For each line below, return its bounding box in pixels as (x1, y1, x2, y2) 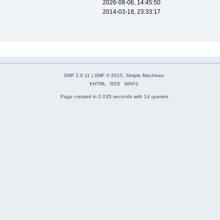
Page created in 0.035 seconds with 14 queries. (60, 94, 169, 100)
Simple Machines (125, 73, 164, 79)
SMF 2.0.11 (63, 73, 90, 79)
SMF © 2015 (94, 73, 123, 79)
